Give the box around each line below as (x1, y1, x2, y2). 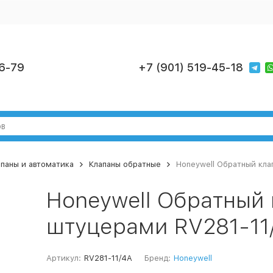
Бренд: (144, 253, 171, 263)
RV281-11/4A (83, 253, 132, 263)
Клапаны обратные (88, 160, 161, 169)
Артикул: (46, 253, 81, 263)
